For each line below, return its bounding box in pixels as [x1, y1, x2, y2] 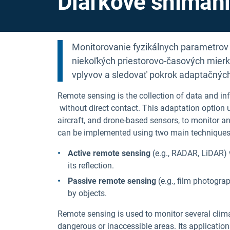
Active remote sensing [68, 148, 150, 159]
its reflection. [68, 161, 114, 171]
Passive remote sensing [68, 176, 156, 186]
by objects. [68, 188, 107, 199]
